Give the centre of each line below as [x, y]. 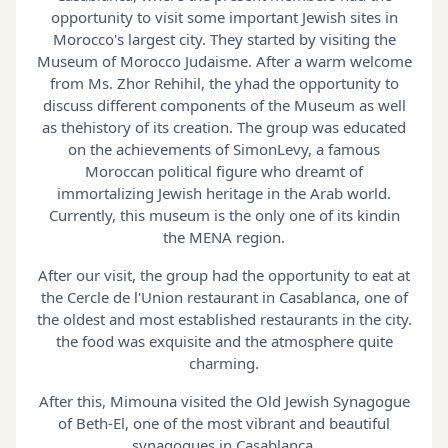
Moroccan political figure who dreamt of [224, 170]
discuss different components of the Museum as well [224, 104]
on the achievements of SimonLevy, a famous [224, 148]
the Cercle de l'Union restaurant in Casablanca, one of [224, 296]
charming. [224, 362]
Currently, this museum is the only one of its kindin [224, 214]
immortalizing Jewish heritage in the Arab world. [224, 192]
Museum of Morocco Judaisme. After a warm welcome [224, 60]
